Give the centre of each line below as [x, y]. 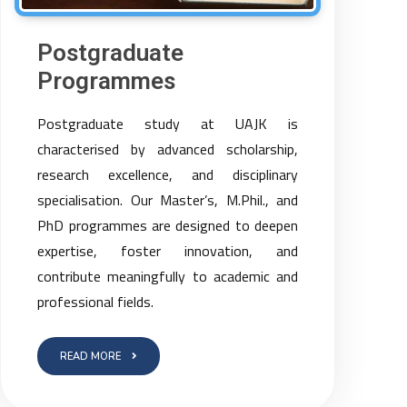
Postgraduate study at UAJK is [168, 124]
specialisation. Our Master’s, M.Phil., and [168, 200]
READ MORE [91, 357]
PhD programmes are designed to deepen [168, 225]
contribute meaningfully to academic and [168, 276]
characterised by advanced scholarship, [168, 149]
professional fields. [96, 302]
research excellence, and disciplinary [168, 174]
